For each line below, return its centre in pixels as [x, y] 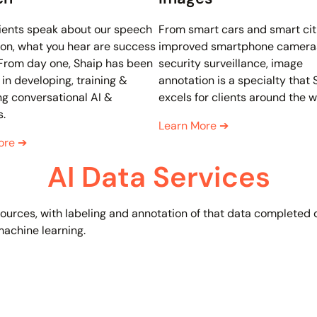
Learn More [189, 126]
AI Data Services [158, 177]
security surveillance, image [231, 64]
